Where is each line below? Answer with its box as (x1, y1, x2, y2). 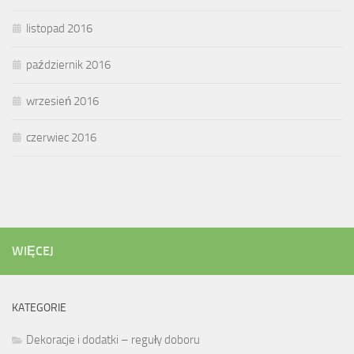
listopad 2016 (26, 21, 92, 36)
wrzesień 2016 (26, 93, 99, 108)
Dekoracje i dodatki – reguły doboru (26, 332, 200, 347)
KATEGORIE (12, 300, 66, 314)
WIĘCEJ (12, 243, 54, 258)
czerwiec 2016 (26, 130, 96, 145)
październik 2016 (26, 57, 111, 72)
